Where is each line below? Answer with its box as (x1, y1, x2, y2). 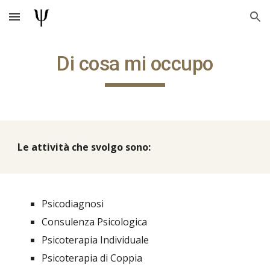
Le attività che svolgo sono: (17, 140, 151, 154)
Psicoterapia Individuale (42, 233, 149, 246)
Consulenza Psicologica (42, 215, 148, 228)
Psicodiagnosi (42, 197, 104, 210)
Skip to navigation (185, 17, 260, 28)
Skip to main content (10, 17, 95, 28)
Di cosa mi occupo (57, 52, 213, 75)
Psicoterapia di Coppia (42, 251, 143, 265)
